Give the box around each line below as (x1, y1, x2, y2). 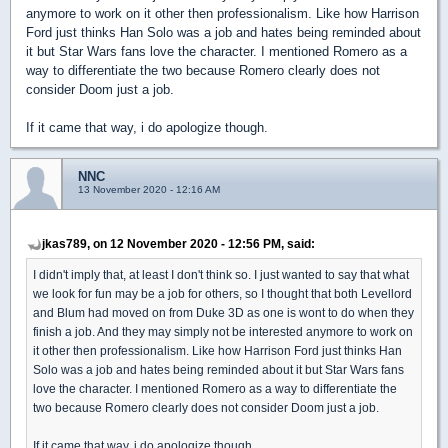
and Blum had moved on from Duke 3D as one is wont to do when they (33, 306, 414, 319)
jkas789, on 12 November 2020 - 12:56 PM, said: (42, 237, 315, 250)
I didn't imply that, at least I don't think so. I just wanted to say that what (33, 268, 409, 281)
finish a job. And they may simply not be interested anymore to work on (33, 325, 413, 338)
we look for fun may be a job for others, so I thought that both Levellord (33, 287, 412, 300)
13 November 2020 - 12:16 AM (78, 184, 220, 195)
